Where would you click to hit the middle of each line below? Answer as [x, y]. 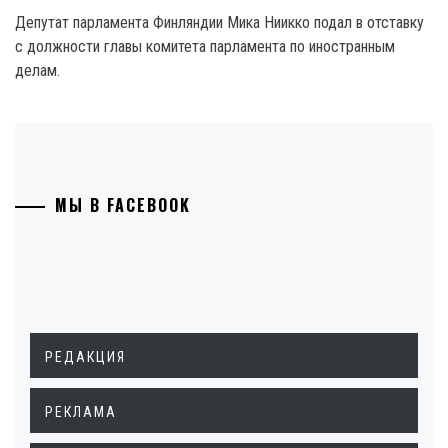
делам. [37, 70]
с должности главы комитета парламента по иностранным [205, 46]
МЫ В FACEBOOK [123, 205]
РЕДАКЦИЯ [85, 357]
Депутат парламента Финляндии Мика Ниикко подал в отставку [219, 22]
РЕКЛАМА [81, 412]
